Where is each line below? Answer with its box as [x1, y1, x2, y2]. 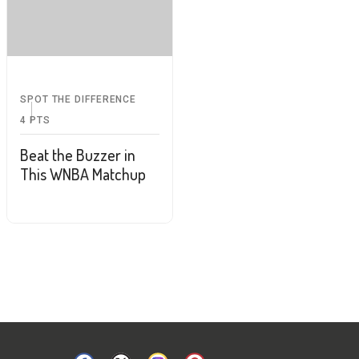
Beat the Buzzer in [20, 143, 135, 165]
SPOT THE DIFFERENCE [20, 93, 137, 105]
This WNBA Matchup [20, 163, 146, 184]
